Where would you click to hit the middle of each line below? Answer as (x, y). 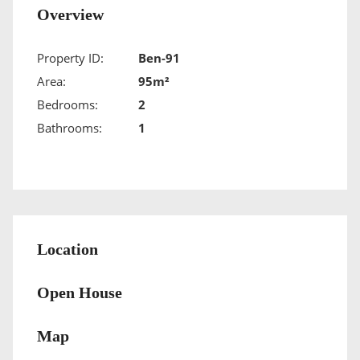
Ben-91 (159, 58)
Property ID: (70, 58)
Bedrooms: (67, 105)
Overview (70, 15)
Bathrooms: (70, 128)
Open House (80, 293)
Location (67, 250)
